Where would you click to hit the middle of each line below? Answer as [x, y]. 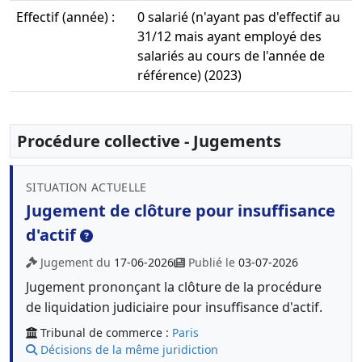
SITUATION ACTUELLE [86, 187]
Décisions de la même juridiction [129, 349]
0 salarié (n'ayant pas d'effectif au [239, 17]
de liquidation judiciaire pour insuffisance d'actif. [174, 307]
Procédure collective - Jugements [149, 141]
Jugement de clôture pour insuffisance [181, 210]
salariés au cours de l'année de [231, 56]
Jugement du [77, 262]
